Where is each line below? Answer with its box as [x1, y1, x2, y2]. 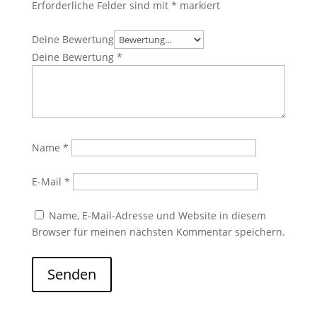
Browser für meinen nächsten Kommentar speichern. [31, 224, 285, 238]
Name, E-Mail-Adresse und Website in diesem [48, 208, 266, 222]
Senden [47, 264, 96, 284]
